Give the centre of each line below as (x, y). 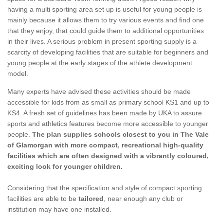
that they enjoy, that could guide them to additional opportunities (106, 30)
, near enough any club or (143, 198)
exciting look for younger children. (65, 166)
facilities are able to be (43, 198)
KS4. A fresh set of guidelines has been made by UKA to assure (105, 113)
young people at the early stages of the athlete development (100, 63)
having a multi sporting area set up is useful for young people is (105, 9)
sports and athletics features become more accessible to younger (108, 123)
